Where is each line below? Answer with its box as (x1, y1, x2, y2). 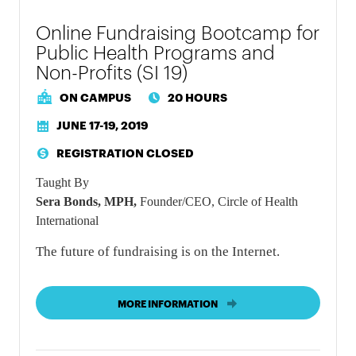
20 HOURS (168, 89, 228, 105)
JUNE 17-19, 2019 (56, 117, 149, 133)
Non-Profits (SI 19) (36, 58, 188, 84)
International (36, 214, 99, 228)
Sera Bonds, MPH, (36, 195, 141, 209)
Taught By (36, 176, 90, 190)
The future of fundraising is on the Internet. (36, 244, 281, 260)
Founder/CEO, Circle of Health (140, 195, 299, 209)
